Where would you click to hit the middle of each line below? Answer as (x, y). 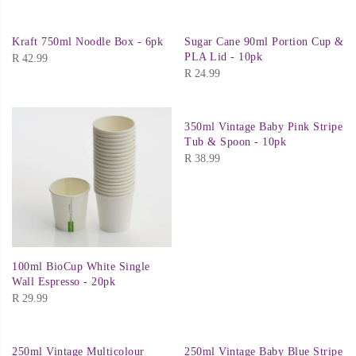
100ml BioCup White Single (81, 267)
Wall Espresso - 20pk (64, 282)
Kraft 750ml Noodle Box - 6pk (87, 42)
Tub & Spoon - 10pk (235, 142)
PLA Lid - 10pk (223, 57)
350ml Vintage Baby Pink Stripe (263, 127)
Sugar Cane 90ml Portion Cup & (264, 42)
